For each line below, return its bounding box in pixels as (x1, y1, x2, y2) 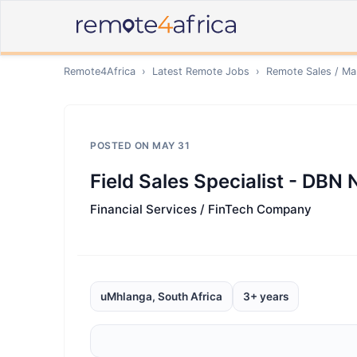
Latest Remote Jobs (152, 65, 249, 77)
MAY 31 (152, 139, 190, 151)
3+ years (243, 290, 288, 303)
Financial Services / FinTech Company (90, 202, 312, 217)
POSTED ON (90, 139, 152, 151)
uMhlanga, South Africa (100, 290, 222, 303)
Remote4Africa (64, 65, 135, 77)
